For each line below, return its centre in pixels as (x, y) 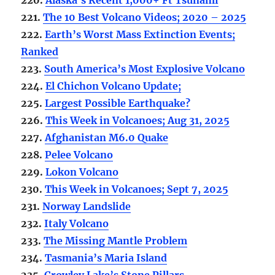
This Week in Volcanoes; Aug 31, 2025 (138, 120)
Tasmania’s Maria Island (106, 258)
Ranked (40, 51)
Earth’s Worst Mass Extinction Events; (140, 34)
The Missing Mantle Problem (116, 240)
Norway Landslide (87, 206)
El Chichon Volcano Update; (114, 86)
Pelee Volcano (79, 154)
